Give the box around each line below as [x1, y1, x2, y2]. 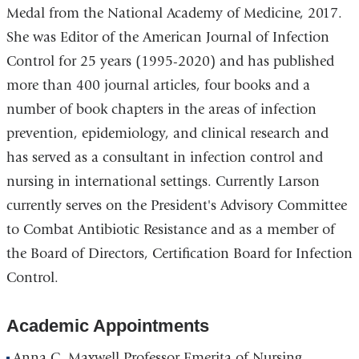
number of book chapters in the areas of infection [6, 100, 317, 118]
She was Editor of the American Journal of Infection [6, 28, 329, 46]
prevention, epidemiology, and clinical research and [6, 124, 329, 142]
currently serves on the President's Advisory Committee [6, 196, 347, 214]
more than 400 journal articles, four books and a [6, 76, 310, 94]
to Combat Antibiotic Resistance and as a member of [6, 220, 335, 238]
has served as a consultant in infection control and [6, 148, 323, 166]
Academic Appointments [6, 316, 209, 337]
